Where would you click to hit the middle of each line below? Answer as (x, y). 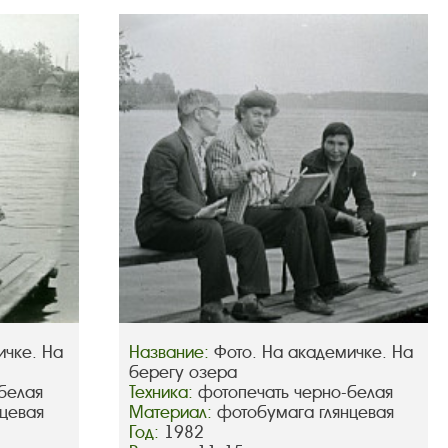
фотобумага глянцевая (305, 413)
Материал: (172, 413)
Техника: (163, 393)
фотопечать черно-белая (295, 393)
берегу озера (182, 373)
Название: (171, 353)
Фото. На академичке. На (313, 353)
